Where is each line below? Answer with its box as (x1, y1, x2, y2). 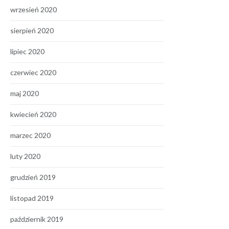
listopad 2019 (10, 194, 54, 202)
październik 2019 (10, 215, 63, 223)
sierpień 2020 (10, 26, 54, 35)
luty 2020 (10, 152, 40, 161)
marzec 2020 (10, 131, 51, 140)
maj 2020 (10, 89, 39, 98)
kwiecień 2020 (10, 110, 56, 119)
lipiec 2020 (10, 47, 44, 56)
